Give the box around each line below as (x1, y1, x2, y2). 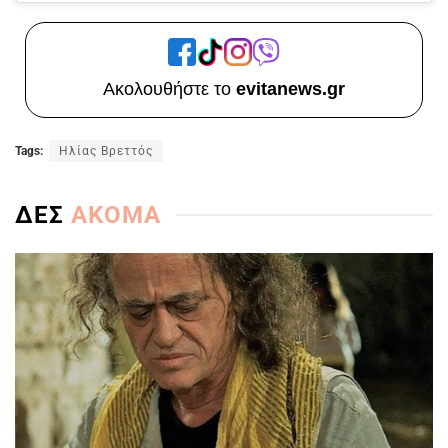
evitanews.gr (236, 78, 345, 99)
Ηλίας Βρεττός (59, 143, 153, 158)
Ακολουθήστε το (103, 78, 236, 99)
